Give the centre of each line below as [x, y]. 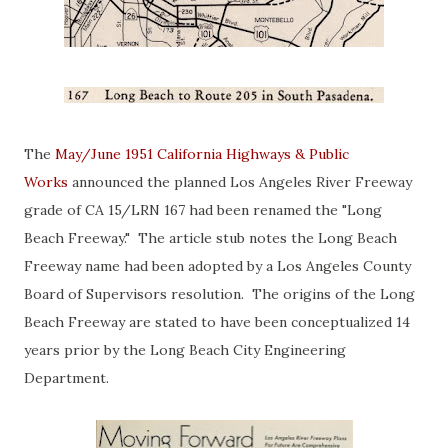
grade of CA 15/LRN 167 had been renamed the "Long [203, 210]
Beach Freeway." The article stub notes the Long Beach [210, 238]
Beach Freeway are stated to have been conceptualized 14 [217, 322]
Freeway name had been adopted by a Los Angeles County [217, 266]
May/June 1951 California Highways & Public [202, 154]
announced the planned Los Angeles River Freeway [240, 182]
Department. [74, 378]
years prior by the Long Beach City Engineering [185, 350]
